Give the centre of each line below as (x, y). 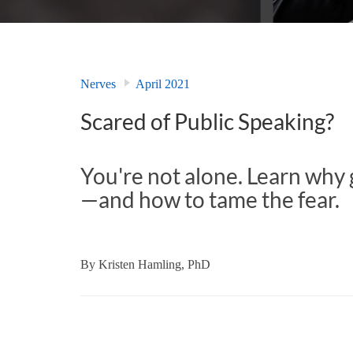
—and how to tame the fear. (210, 199)
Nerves (98, 84)
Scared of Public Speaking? (207, 122)
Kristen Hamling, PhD (154, 264)
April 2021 (163, 84)
